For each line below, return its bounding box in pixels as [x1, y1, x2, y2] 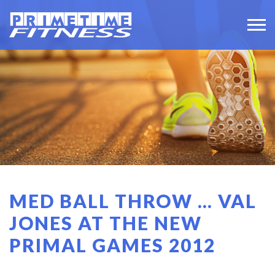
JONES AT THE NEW [9, 211, 202, 234]
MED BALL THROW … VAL [9, 189, 257, 212]
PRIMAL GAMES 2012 [9, 233, 215, 256]
